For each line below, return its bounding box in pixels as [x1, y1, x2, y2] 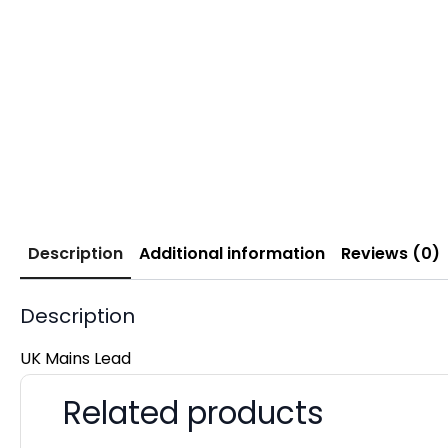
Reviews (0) [341, 241, 440, 265]
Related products [63, 390, 324, 435]
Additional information [139, 241, 325, 265]
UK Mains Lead [20, 346, 131, 370]
